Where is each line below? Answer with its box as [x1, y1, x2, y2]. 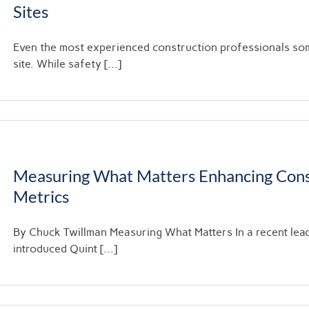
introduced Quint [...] [13, 242, 117, 255]
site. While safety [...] [13, 57, 121, 70]
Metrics [13, 186, 69, 206]
